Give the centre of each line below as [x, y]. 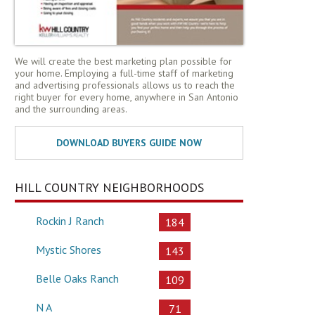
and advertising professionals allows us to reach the [125, 85]
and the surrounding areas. [71, 109]
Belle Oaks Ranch [77, 278]
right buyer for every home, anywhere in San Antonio [127, 97]
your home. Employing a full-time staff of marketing [124, 73]
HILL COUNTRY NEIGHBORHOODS [109, 187]
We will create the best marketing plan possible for [123, 61]
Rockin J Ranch [70, 220]
